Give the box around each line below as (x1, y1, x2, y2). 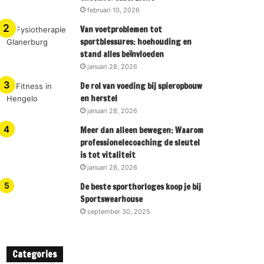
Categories (12, 248, 58, 260)
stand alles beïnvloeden (80, 48, 164, 60)
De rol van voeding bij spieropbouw (80, 80, 203, 92)
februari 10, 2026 (87, 6, 140, 14)
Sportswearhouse (80, 193, 143, 205)
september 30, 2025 (87, 207, 151, 216)
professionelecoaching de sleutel (80, 137, 200, 148)
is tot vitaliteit (80, 149, 136, 161)
